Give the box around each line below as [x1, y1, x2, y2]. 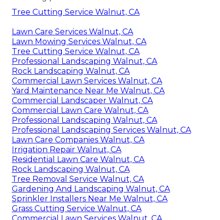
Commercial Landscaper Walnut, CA [12, 96, 153, 106]
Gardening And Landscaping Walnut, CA [12, 184, 170, 194]
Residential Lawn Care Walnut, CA [12, 155, 144, 165]
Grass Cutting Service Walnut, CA [12, 204, 141, 214]
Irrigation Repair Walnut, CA [12, 145, 121, 155]
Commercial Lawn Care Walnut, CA [12, 106, 148, 115]
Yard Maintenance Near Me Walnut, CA [12, 86, 165, 96]
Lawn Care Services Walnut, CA [12, 27, 133, 37]
